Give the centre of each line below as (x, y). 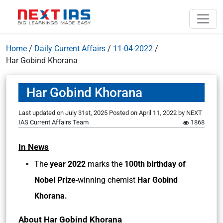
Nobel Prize (55, 180)
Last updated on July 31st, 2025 (64, 113)
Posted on (124, 113)
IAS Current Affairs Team (54, 122)
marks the (105, 164)
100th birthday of (155, 164)
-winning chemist (107, 180)
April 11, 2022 (158, 113)
